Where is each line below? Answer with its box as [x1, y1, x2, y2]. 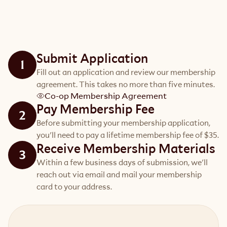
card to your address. [36, 181, 112, 192]
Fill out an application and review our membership [36, 67, 215, 77]
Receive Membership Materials [36, 140, 215, 157]
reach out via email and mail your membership [36, 169, 202, 179]
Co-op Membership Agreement [45, 90, 167, 101]
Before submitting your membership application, [36, 118, 210, 128]
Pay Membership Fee [36, 101, 155, 117]
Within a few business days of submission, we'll [36, 157, 208, 167]
